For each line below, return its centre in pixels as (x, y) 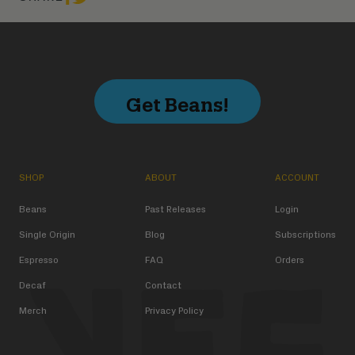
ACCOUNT (297, 178)
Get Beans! (177, 101)
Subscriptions (305, 235)
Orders (290, 260)
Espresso (39, 260)
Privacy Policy (174, 311)
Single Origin (47, 235)
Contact (163, 286)
